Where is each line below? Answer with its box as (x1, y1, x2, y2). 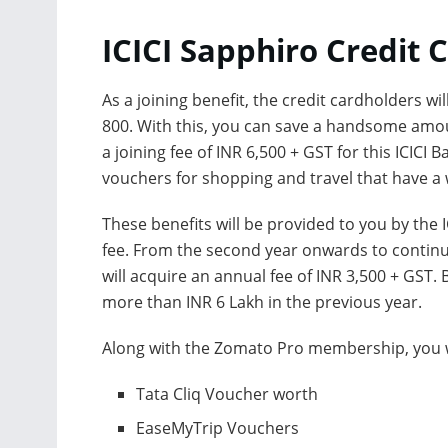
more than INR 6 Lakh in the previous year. (102, 290, 422, 313)
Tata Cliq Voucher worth (136, 382, 327, 405)
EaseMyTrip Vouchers (136, 416, 308, 439)
